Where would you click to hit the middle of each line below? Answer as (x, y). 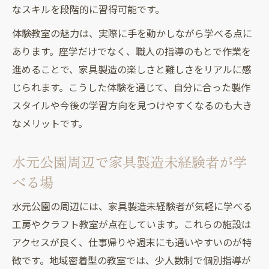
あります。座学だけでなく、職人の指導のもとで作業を (131, 52)
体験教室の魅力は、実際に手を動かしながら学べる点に (132, 34)
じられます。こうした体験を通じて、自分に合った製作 (131, 88)
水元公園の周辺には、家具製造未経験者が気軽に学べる (132, 207)
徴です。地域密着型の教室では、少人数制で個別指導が (131, 261)
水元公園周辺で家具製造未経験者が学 (129, 161)
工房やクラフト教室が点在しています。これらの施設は (131, 225)
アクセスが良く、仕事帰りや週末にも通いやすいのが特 (132, 243)
